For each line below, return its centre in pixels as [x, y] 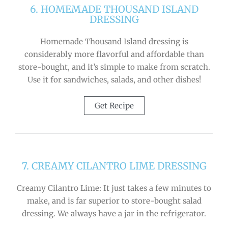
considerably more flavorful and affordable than [114, 54]
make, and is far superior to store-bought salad [114, 201]
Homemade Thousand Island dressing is [114, 41]
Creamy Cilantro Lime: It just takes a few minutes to [114, 188]
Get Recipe [114, 105]
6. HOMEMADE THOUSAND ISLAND [114, 9]
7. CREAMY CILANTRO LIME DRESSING [114, 166]
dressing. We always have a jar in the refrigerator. [114, 213]
